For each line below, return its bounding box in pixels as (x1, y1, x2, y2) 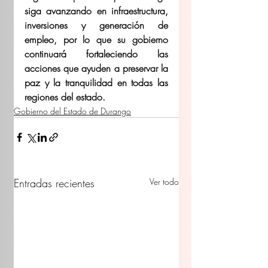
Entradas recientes (14, 175, 95, 190)
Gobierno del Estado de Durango (14, 105, 131, 117)
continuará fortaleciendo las (25, 47, 168, 60)
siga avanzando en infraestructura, (25, 4, 168, 17)
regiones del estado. (25, 90, 105, 103)
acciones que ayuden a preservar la (25, 61, 168, 75)
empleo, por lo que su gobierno (25, 32, 168, 46)
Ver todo (150, 175, 179, 187)
